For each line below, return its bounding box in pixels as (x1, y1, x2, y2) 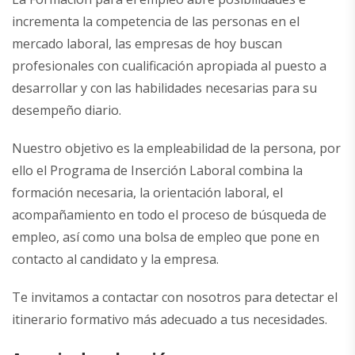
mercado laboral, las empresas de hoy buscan (12, 35, 282, 53)
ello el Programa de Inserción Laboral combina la (12, 162, 303, 180)
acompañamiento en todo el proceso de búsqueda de (12, 206, 326, 224)
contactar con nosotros (102, 288, 241, 307)
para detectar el (241, 288, 338, 307)
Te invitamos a (12, 288, 102, 307)
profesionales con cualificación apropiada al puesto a (12, 57, 326, 75)
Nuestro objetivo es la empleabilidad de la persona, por (12, 139, 341, 158)
